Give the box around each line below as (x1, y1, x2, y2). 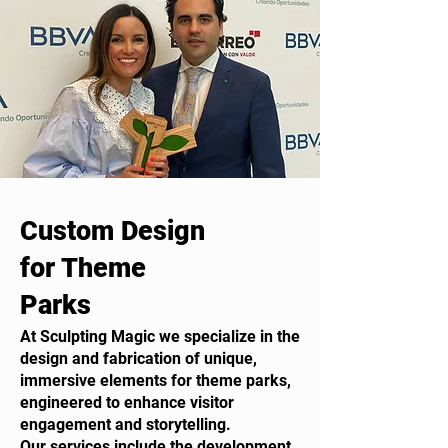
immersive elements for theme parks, (20, 371, 291, 390)
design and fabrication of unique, (20, 349, 257, 368)
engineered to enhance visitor (20, 393, 234, 412)
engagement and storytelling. (20, 415, 231, 434)
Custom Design (20, 215, 205, 247)
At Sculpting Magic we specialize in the (20, 327, 300, 346)
